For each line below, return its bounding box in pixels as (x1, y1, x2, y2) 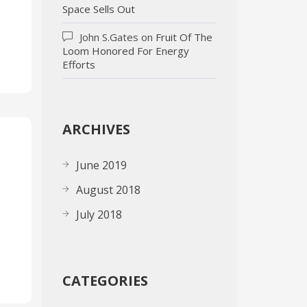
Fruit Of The (156, 30, 212, 44)
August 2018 (76, 182, 140, 197)
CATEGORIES (62, 271, 148, 290)
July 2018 (76, 207, 122, 222)
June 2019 (76, 158, 127, 173)
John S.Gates (79, 30, 138, 44)
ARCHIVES (62, 120, 130, 138)
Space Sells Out (62, 2, 135, 16)
